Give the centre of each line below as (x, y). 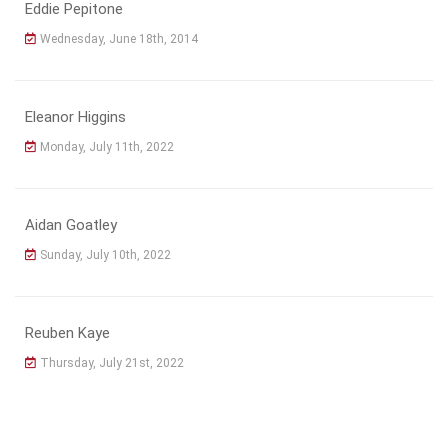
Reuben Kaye (67, 332)
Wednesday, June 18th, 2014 (119, 38)
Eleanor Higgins (75, 116)
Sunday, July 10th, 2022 (105, 254)
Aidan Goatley (71, 224)
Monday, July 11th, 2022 (107, 146)
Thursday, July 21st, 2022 (112, 362)
